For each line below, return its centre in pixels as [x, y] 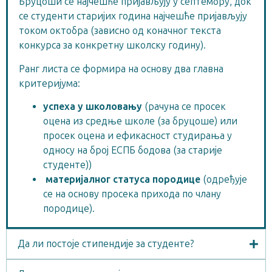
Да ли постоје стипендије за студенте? [106, 244]
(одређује [225, 180]
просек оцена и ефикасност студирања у [138, 136]
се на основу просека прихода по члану [132, 194]
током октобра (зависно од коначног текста [120, 31]
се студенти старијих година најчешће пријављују [133, 16]
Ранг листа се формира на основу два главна [121, 69]
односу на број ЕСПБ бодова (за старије [133, 151]
